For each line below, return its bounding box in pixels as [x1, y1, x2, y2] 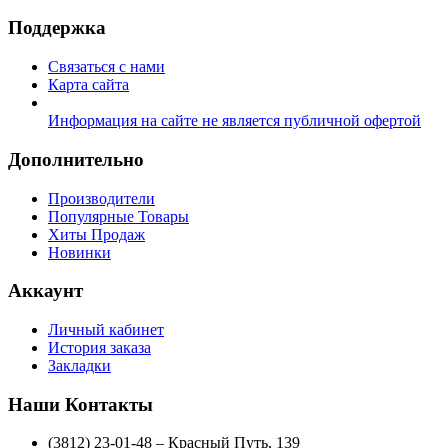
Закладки [48, 357, 111, 374]
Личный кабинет [48, 321, 164, 338]
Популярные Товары [48, 207, 189, 225]
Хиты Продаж [48, 225, 145, 243]
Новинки [48, 243, 111, 261]
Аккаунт [8, 280, 83, 302]
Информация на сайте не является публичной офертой [48, 112, 421, 130]
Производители [48, 189, 155, 207]
